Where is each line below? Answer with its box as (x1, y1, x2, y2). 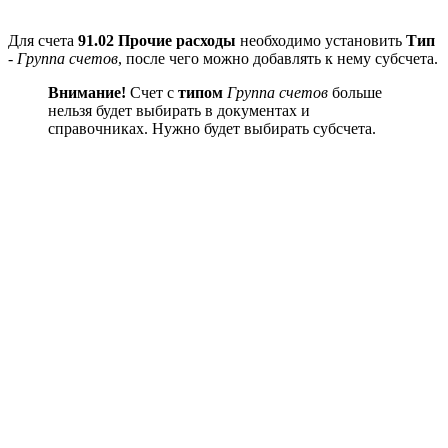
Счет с (126, 83, 178, 101)
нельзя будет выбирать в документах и (48, 101, 310, 119)
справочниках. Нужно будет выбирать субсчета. (48, 119, 376, 137)
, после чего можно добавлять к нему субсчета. (118, 49, 438, 67)
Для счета (8, 31, 78, 49)
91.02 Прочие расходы (78, 31, 236, 49)
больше (328, 83, 382, 101)
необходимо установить (236, 31, 406, 49)
